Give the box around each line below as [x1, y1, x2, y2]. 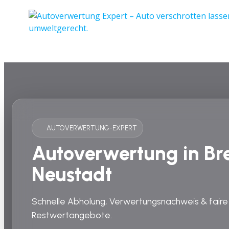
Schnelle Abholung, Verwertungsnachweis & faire [32, 195, 228, 207]
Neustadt [32, 163, 112, 187]
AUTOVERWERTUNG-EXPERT [46, 123, 137, 132]
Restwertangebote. [32, 209, 112, 220]
